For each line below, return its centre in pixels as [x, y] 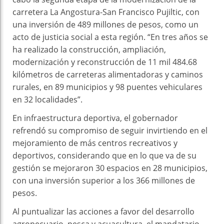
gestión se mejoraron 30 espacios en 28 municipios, [110, 168]
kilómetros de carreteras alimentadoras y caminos [108, 74]
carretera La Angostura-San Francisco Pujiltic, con [106, 12]
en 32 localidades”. [47, 99]
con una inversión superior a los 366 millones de [104, 180]
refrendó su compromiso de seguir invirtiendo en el [110, 130]
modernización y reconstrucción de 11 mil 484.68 [105, 62]
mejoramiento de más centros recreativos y [95, 143]
